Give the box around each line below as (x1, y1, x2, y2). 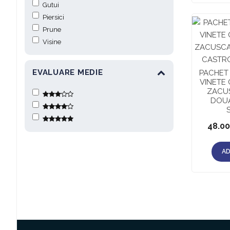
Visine (43, 37, 61, 46)
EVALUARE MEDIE (32, 68, 103, 78)
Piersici (43, 13, 64, 21)
